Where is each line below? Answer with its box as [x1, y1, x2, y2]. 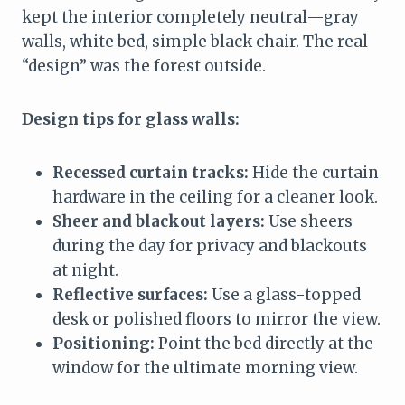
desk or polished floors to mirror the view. [52, 309, 381, 330]
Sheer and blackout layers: [52, 212, 265, 232]
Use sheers [265, 212, 353, 232]
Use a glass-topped [208, 285, 361, 306]
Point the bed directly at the [155, 334, 373, 354]
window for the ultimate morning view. [52, 358, 358, 379]
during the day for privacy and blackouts [52, 236, 367, 257]
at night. [52, 260, 118, 281]
